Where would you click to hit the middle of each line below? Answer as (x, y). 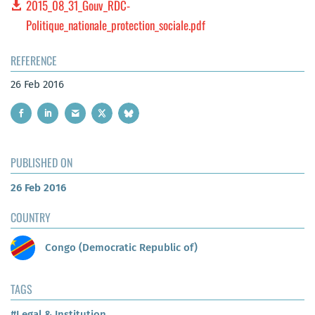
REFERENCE (34, 60)
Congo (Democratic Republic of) (120, 247)
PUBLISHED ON (41, 163)
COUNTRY (31, 218)
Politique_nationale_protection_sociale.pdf (116, 25)
